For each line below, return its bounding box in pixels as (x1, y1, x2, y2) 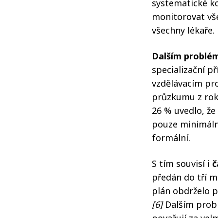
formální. (152, 132, 190, 144)
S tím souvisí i (152, 158, 212, 169)
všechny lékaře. (152, 24, 217, 36)
